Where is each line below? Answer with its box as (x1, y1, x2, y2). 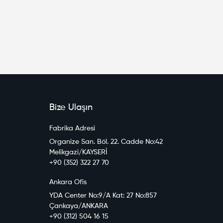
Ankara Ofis (49, 179, 87, 186)
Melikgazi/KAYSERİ (49, 149, 107, 156)
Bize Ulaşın (49, 103, 93, 112)
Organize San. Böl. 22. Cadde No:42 (49, 138, 163, 146)
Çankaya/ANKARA (49, 203, 108, 210)
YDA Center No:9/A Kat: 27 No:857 (49, 192, 157, 200)
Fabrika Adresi (49, 125, 95, 132)
